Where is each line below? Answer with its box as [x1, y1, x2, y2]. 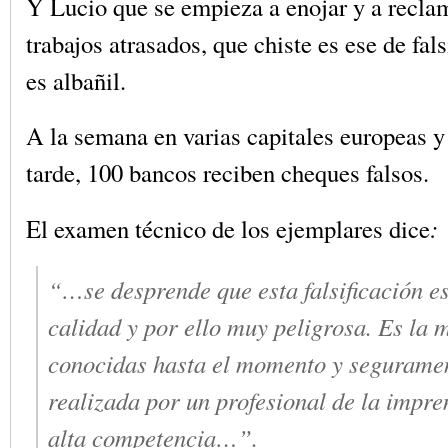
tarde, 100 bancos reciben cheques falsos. [26, 156, 429, 190]
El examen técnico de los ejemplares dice [26, 212, 430, 245]
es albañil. [26, 63, 126, 97]
